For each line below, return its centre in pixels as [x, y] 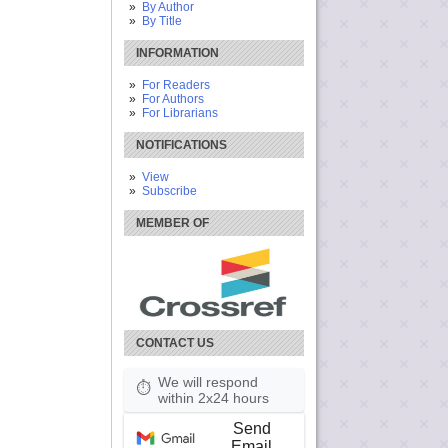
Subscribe [169, 190]
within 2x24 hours [213, 397]
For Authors [172, 98]
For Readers [175, 84]
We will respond [208, 381]
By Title [161, 20]
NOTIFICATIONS [181, 144]
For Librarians [179, 112]
